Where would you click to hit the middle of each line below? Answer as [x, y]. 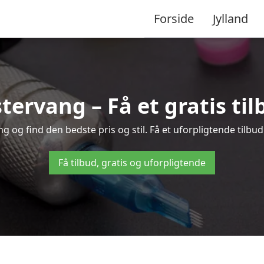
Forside [174, 18]
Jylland [230, 18]
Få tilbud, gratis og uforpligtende [132, 163]
